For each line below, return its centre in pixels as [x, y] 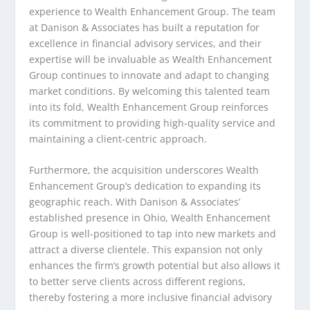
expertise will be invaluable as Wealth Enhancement [151, 59]
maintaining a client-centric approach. [118, 138]
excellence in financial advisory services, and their [146, 43]
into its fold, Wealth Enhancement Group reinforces [149, 107]
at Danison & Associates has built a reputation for [145, 27]
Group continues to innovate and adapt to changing [149, 75]
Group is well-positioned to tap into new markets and [153, 234]
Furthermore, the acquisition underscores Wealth [144, 170]
